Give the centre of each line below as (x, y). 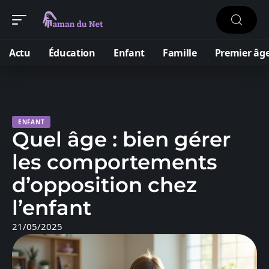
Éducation (72, 53)
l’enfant (52, 208)
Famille (180, 53)
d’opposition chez (104, 185)
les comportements (115, 162)
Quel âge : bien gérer (121, 139)
